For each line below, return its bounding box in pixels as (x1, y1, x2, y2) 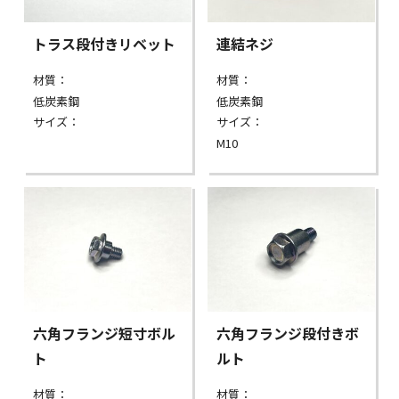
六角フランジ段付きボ (216, 322, 360, 345)
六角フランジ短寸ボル (33, 322, 176, 345)
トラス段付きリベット (33, 32, 176, 54)
